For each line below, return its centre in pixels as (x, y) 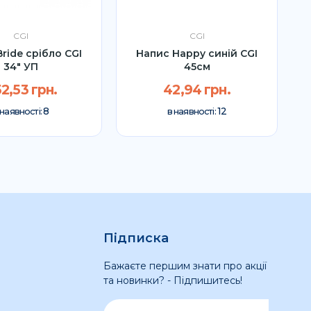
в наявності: (192, 112)
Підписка (136, 238)
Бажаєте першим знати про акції (185, 266)
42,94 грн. (197, 90)
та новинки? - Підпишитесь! (173, 280)
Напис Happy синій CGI (197, 53)
